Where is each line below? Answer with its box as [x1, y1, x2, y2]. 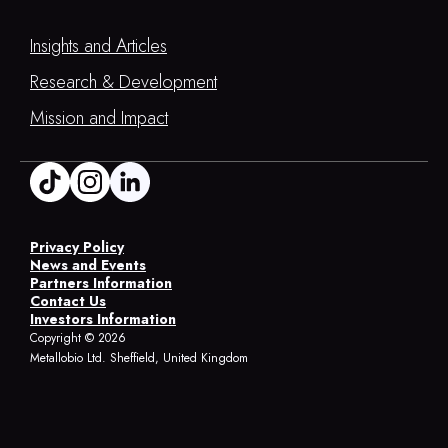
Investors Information [30, 308, 176, 329]
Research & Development [30, 68, 217, 95]
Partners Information [30, 272, 172, 293]
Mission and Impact [30, 104, 168, 131]
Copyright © [30, 328, 98, 347]
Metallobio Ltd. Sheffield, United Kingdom [30, 348, 248, 367]
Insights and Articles [30, 32, 167, 59]
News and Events [30, 254, 146, 275]
